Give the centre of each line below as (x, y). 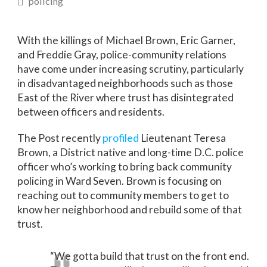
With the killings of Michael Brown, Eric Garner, (127, 40)
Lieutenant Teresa (183, 138)
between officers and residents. (91, 112)
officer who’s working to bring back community (125, 167)
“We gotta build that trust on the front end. (150, 256)
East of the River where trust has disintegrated (126, 97)
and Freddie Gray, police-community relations (122, 55)
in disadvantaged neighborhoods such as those (125, 83)
